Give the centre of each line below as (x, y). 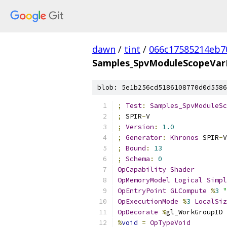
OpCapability (142, 169)
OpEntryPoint (142, 191)
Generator (144, 138)
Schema (138, 159)
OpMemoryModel (144, 180)
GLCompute (188, 191)
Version (140, 127)
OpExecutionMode (148, 201)
